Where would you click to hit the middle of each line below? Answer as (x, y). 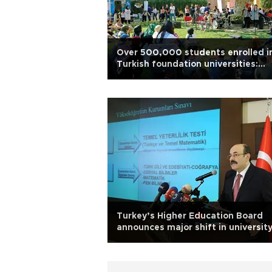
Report (132, 76)
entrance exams (152, 239)
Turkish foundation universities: (187, 64)
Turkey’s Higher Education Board (190, 216)
